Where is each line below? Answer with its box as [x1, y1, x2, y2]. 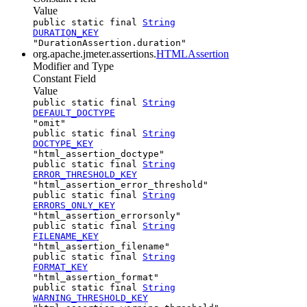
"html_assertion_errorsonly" [33, 210, 181, 221]
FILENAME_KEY [33, 230, 99, 241]
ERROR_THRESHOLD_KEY [33, 169, 137, 180]
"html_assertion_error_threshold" [33, 179, 208, 190]
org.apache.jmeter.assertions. [33, 47, 156, 60]
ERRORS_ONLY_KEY [33, 199, 115, 210]
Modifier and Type [33, 60, 114, 72]
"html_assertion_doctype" [33, 148, 164, 159]
